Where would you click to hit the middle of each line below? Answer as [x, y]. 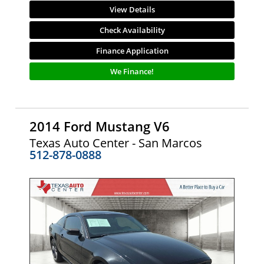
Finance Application [132, 51]
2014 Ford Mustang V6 [100, 126]
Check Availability [132, 30]
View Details [132, 10]
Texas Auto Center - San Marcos [116, 143]
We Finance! [132, 72]
